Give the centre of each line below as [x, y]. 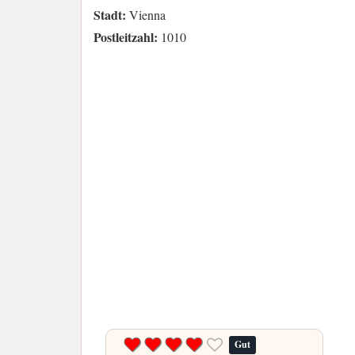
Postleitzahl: [126, 37]
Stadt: [110, 15]
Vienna [146, 15]
